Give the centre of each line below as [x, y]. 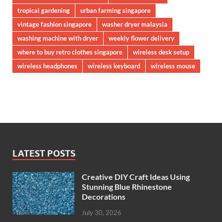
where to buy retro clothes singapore [70, 52]
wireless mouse [173, 66]
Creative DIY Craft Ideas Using [136, 177]
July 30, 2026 [102, 212]
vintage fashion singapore [55, 25]
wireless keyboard [114, 66]
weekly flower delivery [141, 38]
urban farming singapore [115, 11]
